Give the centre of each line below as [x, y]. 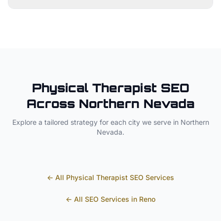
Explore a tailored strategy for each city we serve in [96, 122]
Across [53, 104]
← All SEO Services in [102, 199]
